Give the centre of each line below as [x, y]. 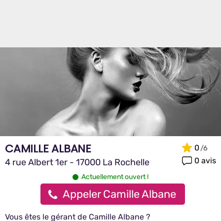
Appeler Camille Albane [119, 194]
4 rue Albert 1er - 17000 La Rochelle [77, 162]
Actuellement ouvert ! [115, 177]
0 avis [205, 160]
